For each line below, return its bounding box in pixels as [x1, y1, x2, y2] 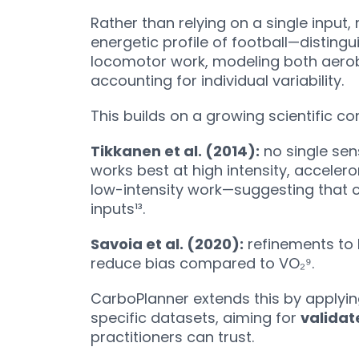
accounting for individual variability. [90, 71, 344, 91]
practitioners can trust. [90, 327, 254, 348]
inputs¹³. [90, 199, 145, 220]
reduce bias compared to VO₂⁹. [90, 253, 314, 274]
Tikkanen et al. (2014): [90, 141, 260, 162]
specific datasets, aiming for [90, 308, 301, 329]
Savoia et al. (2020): [90, 234, 244, 255]
